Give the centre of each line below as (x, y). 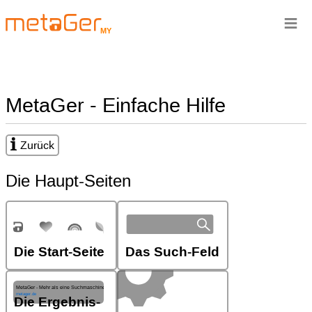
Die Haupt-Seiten (68, 181)
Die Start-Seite (59, 252)
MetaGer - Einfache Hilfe (116, 105)
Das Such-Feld (172, 252)
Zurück (37, 145)
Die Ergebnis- (57, 302)
